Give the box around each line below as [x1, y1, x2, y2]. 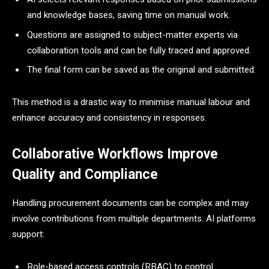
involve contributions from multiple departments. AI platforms [12, 213, 256, 225]
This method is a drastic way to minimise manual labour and [12, 96, 250, 107]
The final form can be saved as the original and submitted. [27, 64, 256, 76]
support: [12, 229, 44, 240]
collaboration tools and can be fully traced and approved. [27, 44, 251, 56]
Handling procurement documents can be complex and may [12, 198, 249, 209]
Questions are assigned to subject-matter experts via [27, 29, 238, 40]
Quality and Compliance [12, 166, 158, 183]
